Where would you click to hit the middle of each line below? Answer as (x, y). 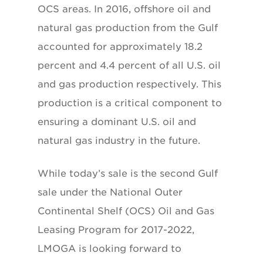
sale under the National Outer (110, 192)
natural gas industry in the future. (119, 140)
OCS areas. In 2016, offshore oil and (124, 9)
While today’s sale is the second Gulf (128, 173)
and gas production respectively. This (129, 84)
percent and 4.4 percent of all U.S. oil (129, 65)
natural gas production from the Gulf (128, 28)
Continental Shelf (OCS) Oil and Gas (126, 211)
